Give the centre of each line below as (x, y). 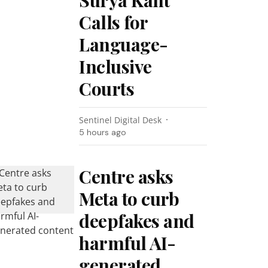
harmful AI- (127, 243)
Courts (107, 89)
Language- (124, 44)
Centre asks (126, 176)
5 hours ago (103, 132)
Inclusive (115, 66)
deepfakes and (137, 221)
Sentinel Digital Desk (121, 120)
